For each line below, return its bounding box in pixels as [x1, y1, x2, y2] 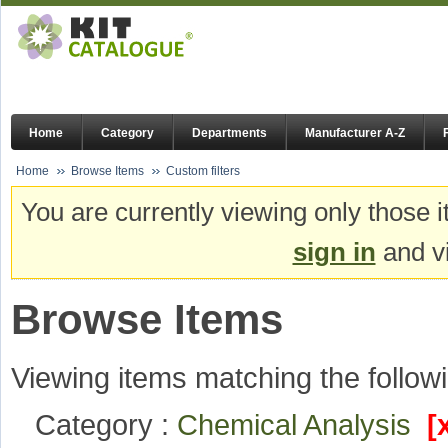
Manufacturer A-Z [305, 126, 405, 141]
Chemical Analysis [177, 408, 427, 442]
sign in [292, 237, 376, 268]
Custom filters [166, 164, 240, 178]
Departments [192, 126, 267, 141]
